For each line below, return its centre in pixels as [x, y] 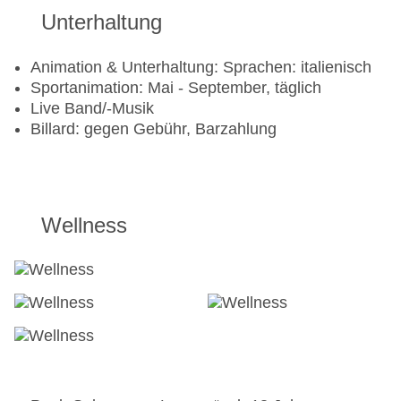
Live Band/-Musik [92, 109]
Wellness [84, 226]
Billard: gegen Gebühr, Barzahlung [154, 129]
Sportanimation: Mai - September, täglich [176, 88]
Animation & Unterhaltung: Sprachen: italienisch [201, 68]
